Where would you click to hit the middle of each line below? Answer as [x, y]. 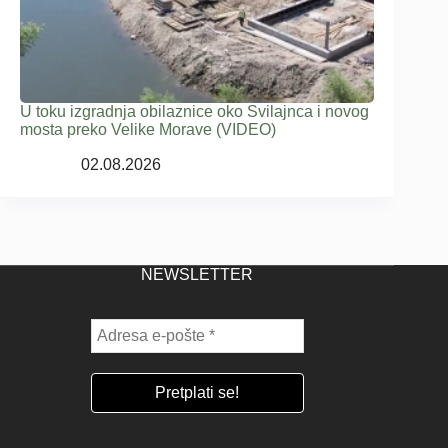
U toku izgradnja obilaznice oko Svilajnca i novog [194, 111]
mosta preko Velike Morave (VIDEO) [148, 129]
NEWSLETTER [197, 274]
